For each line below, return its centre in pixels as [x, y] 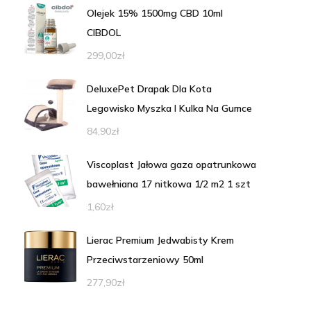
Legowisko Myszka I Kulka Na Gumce [169, 108]
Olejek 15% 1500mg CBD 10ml [154, 13]
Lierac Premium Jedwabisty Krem [160, 240]
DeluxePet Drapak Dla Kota [149, 89]
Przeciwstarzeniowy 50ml [145, 259]
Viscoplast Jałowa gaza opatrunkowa [171, 164]
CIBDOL [103, 32]
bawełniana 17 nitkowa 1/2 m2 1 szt [168, 184]
